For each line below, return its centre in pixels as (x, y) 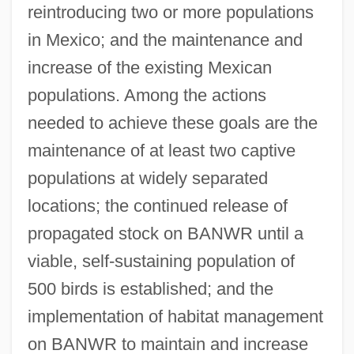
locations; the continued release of (157, 205)
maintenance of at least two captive (161, 150)
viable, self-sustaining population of (161, 261)
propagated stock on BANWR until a (165, 233)
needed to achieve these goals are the (172, 122)
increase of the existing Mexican (149, 67)
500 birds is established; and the (150, 288)
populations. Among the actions (147, 95)
